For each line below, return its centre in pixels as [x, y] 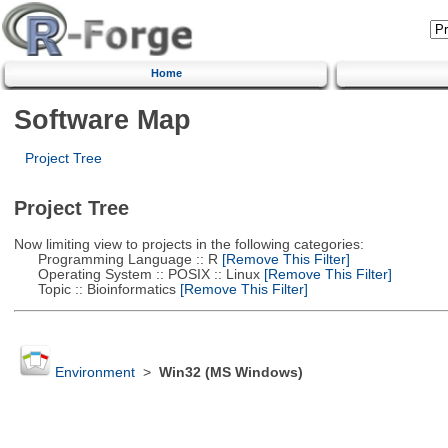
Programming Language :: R [115, 259]
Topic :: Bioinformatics [94, 289]
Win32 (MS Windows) [230, 373]
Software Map [102, 119]
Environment [94, 373]
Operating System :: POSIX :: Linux [136, 274]
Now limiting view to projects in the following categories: [188, 244]
